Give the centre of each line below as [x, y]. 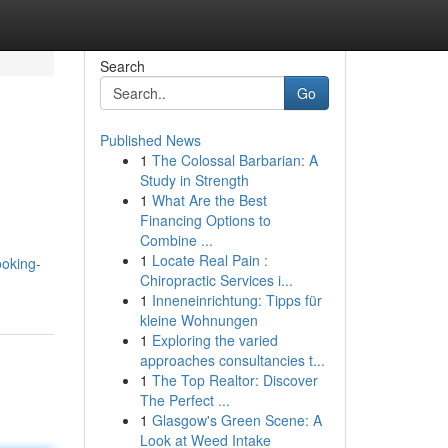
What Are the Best [209, 200]
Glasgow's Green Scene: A [236, 420]
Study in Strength [194, 180]
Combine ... [176, 240]
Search [122, 66]
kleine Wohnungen [198, 320]
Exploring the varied [214, 340]
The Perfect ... [184, 400]
